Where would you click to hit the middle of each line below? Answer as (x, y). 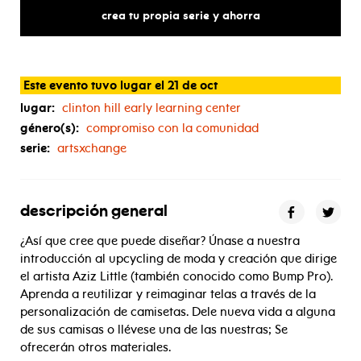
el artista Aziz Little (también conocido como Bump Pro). (176, 276)
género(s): (50, 128)
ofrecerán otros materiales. (95, 347)
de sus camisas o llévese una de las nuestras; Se (154, 330)
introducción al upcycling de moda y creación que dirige (178, 259)
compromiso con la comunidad (171, 128)
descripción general (94, 212)
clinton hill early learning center (151, 108)
